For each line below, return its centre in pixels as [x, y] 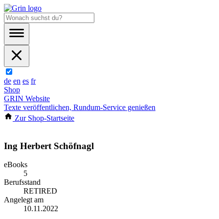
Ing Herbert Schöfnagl [49, 146]
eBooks [16, 165]
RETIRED [40, 191]
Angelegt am [24, 200]
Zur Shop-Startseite [44, 118]
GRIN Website [27, 99]
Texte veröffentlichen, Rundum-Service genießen [80, 107]
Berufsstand [22, 182]
